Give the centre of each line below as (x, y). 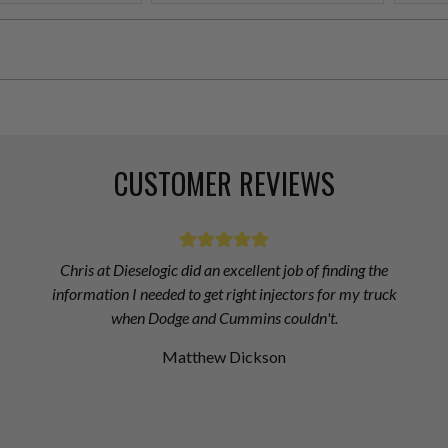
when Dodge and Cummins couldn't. (224, 318)
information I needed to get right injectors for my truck (224, 294)
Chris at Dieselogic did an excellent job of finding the (224, 270)
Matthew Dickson (224, 357)
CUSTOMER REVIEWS (224, 183)
